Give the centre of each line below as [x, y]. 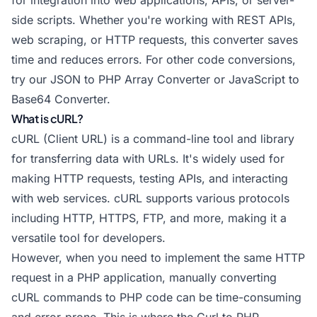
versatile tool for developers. [88, 238]
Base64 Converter [59, 99]
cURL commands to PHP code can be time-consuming [156, 297]
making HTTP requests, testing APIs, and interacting [150, 178]
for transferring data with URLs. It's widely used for [148, 158]
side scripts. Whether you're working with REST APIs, [154, 20]
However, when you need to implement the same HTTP [158, 258]
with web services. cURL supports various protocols [150, 198]
